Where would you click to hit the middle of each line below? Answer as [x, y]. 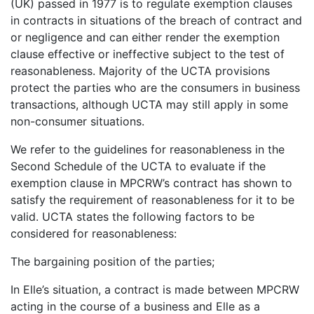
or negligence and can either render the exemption [145, 37]
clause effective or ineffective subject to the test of [148, 54]
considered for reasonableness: [94, 234]
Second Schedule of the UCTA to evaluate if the [138, 166]
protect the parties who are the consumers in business [155, 88]
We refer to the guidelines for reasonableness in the [148, 150]
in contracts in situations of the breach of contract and [156, 21]
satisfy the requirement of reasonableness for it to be [152, 200]
